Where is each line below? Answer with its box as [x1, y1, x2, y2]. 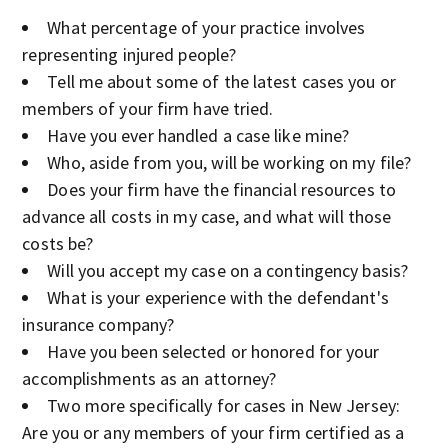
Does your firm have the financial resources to [47, 178, 396, 201]
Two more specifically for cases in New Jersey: [47, 394, 400, 417]
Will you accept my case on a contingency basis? [47, 259, 409, 282]
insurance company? [22, 313, 175, 336]
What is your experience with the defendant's [47, 286, 389, 309]
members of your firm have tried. [22, 97, 274, 120]
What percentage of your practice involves [47, 16, 366, 39]
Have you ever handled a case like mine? [47, 124, 350, 147]
